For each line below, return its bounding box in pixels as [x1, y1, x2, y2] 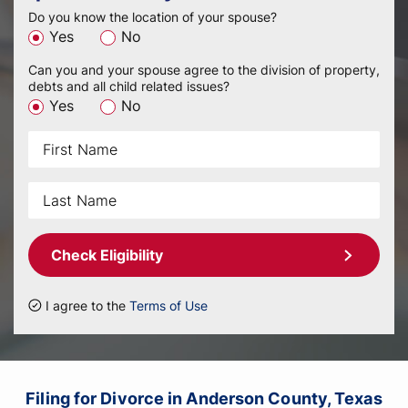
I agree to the [46, 298, 129, 313]
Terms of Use [129, 298, 208, 313]
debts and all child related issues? [28, 78, 229, 94]
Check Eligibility [51, 246, 163, 264]
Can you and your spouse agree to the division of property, [28, 62, 380, 77]
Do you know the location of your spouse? [28, 9, 277, 25]
